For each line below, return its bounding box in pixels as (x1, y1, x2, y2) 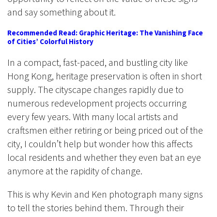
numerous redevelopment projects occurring (7, 97, 186, 109)
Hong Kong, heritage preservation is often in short (7, 70, 202, 82)
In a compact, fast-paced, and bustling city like (7, 56, 188, 69)
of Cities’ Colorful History (7, 37, 93, 46)
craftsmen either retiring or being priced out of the (7, 124, 203, 137)
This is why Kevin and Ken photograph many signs (7, 188, 203, 201)
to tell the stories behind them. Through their (7, 201, 184, 214)
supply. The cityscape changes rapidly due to (7, 83, 184, 96)
